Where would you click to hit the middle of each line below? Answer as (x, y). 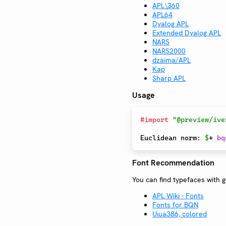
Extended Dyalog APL (187, 33)
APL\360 (166, 6)
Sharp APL (169, 78)
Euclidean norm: (173, 138)
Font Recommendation (173, 162)
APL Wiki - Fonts (178, 195)
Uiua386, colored (180, 214)
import (156, 120)
